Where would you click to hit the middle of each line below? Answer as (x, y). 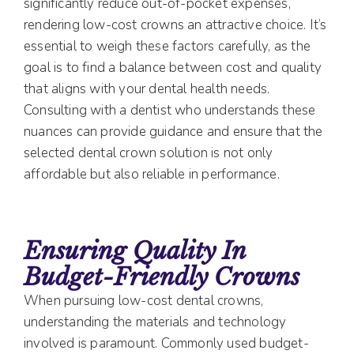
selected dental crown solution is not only (149, 153)
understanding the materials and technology (155, 322)
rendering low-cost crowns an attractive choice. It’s (175, 24)
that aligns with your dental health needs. (147, 88)
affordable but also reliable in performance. (152, 174)
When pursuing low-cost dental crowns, (144, 300)
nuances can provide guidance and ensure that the (173, 131)
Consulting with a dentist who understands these (170, 110)
